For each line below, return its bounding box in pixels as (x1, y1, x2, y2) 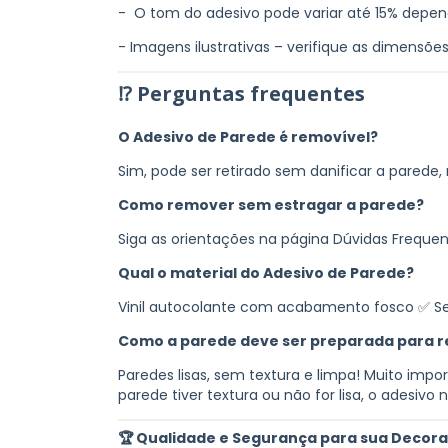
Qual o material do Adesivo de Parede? (118, 262, 414, 283)
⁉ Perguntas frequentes (118, 79, 365, 107)
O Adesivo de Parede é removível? (118, 126, 378, 147)
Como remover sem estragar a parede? (118, 194, 424, 215)
